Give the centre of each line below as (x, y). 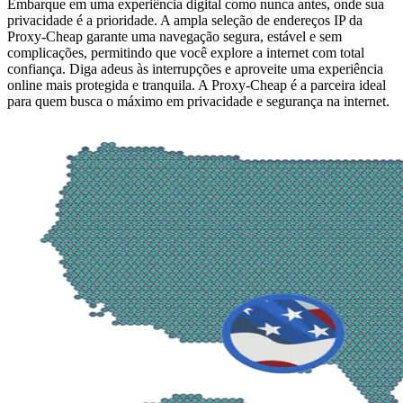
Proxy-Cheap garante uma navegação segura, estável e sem (175, 36)
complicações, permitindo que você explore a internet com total (186, 52)
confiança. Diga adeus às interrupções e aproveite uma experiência (195, 68)
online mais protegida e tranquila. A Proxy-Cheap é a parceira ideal (197, 85)
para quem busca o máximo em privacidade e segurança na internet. (198, 101)
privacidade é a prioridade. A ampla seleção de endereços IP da (185, 20)
